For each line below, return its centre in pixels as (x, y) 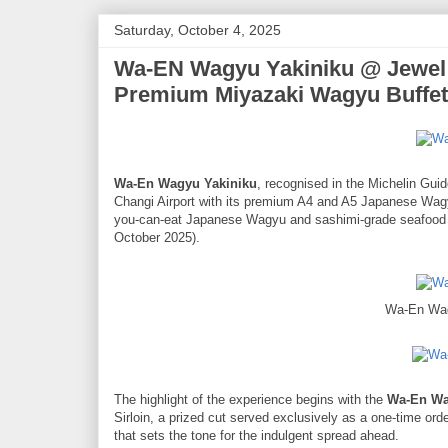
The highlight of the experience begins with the (250, 399)
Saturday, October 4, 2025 (197, 29)
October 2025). (157, 237)
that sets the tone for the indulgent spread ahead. (256, 435)
